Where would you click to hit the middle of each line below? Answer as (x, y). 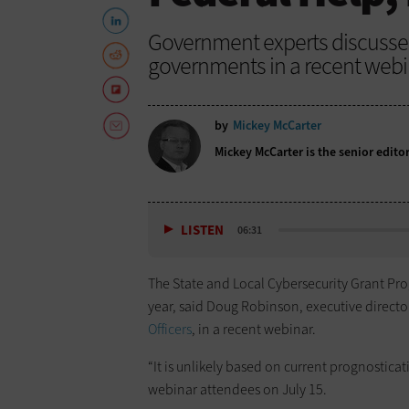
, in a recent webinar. (254, 330)
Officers (170, 330)
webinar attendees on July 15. (237, 390)
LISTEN (202, 231)
